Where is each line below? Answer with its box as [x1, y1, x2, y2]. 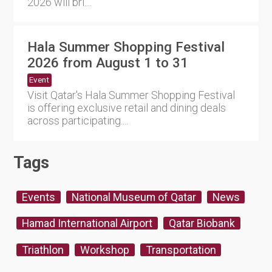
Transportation [145, 243, 216, 256]
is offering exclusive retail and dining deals [27, 101, 226, 115]
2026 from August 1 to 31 [27, 55, 188, 71]
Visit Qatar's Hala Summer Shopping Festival [27, 89, 235, 102]
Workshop [80, 243, 129, 256]
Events [21, 190, 55, 203]
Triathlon [21, 243, 64, 256]
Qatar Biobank [168, 217, 235, 230]
